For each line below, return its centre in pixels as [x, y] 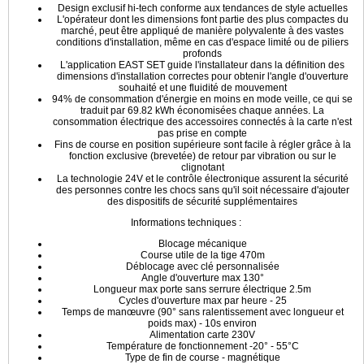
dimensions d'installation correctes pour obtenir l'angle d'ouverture [202, 76]
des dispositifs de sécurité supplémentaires [202, 201]
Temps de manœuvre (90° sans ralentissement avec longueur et [202, 312]
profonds [202, 54]
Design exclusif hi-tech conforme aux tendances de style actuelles [202, 8]
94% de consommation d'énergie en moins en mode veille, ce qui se [202, 99]
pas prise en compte [202, 133]
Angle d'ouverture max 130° [202, 278]
